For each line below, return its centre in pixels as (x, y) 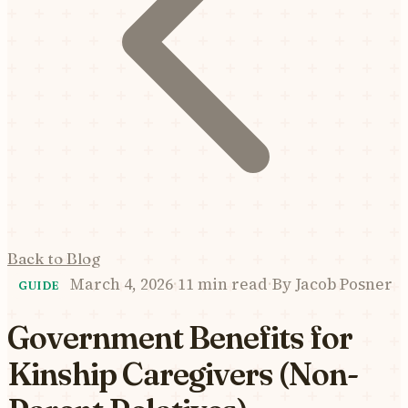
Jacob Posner (342, 284)
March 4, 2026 (122, 284)
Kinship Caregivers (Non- (183, 374)
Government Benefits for (180, 337)
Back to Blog (54, 258)
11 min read (223, 284)
